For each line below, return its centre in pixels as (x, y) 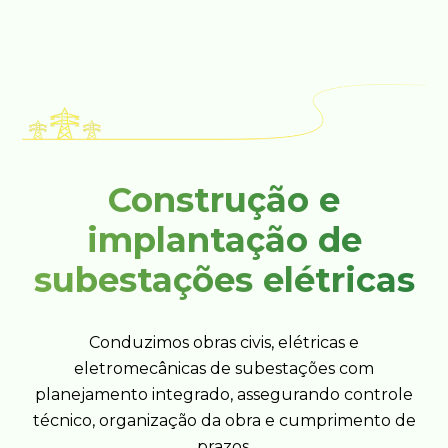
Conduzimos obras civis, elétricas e (224, 342)
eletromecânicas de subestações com (224, 368)
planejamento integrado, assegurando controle (224, 394)
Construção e (224, 199)
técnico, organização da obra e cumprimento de (224, 420)
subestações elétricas (224, 279)
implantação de (224, 239)
